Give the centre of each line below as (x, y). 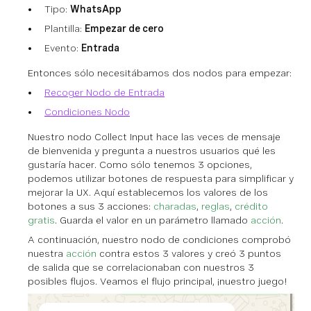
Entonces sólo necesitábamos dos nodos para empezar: (160, 73)
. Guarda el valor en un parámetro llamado (153, 220)
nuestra (47, 254)
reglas (216, 207)
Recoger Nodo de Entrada (104, 93)
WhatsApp (96, 9)
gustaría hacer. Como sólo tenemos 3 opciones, (140, 165)
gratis (41, 220)
